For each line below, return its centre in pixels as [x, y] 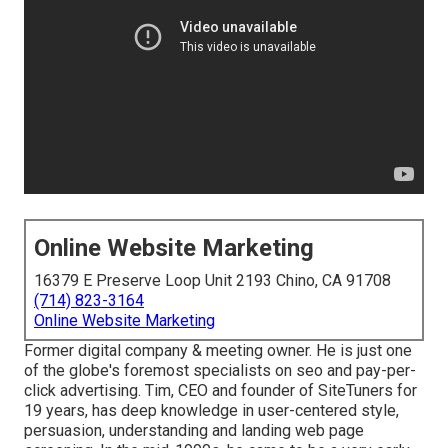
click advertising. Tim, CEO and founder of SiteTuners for [220, 391]
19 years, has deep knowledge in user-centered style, [211, 411]
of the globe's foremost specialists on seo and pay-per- [220, 371]
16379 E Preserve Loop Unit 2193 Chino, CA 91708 [212, 281]
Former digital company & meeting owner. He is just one [218, 351]
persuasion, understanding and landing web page [194, 431]
